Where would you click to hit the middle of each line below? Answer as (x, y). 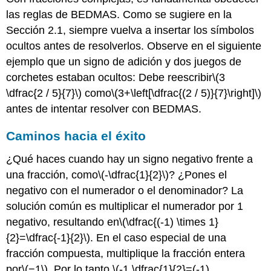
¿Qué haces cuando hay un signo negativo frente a (130, 159)
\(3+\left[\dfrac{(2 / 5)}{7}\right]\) (187, 93)
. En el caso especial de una (158, 238)
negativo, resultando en (63, 222)
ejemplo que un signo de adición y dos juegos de (124, 61)
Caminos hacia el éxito (76, 136)
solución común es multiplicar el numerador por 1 (125, 207)
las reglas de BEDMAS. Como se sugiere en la (119, 14)
